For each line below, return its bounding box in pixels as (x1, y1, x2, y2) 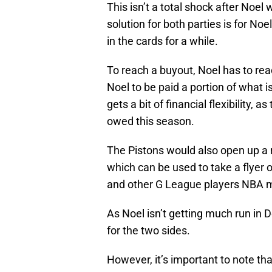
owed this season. (107, 115, 194, 128)
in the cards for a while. (107, 35, 218, 48)
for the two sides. (107, 224, 190, 237)
